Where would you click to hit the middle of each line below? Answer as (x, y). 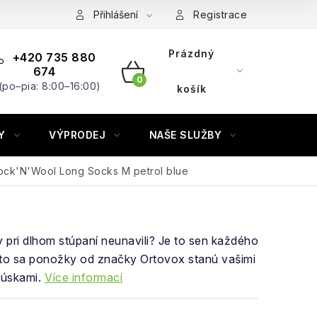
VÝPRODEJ (77, 135)
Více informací (83, 277)
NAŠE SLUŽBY (185, 135)
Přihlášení (115, 15)
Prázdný (192, 53)
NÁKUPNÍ (158, 88)
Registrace (220, 15)
